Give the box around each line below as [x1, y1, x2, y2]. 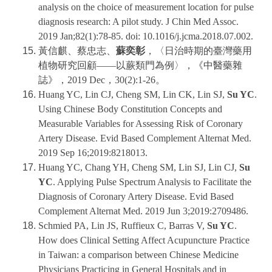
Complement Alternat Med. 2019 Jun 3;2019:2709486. [38, 206, 248, 217]
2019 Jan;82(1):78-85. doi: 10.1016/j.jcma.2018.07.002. [38, 31, 253, 42]
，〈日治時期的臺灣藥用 [145, 46, 252, 56]
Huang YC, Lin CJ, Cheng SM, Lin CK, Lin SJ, [38, 89, 227, 100]
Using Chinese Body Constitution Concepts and [38, 104, 222, 115]
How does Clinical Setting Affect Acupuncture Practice [38, 235, 250, 246]
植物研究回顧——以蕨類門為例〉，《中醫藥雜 [38, 60, 242, 71]
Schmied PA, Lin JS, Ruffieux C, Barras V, [38, 220, 207, 231]
